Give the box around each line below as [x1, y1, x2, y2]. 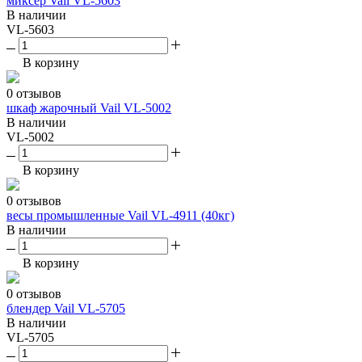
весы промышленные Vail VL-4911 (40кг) [6, 208, 234, 223]
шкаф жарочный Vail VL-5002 [6, 101, 171, 116]
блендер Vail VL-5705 [6, 301, 125, 316]
